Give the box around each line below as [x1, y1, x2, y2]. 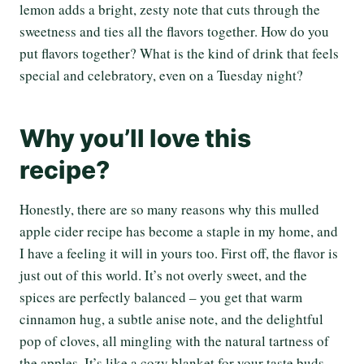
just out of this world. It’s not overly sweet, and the [19, 266, 307, 284]
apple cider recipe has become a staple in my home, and [19, 222, 338, 240]
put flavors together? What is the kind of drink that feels [19, 44, 339, 63]
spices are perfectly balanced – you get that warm [19, 288, 302, 306]
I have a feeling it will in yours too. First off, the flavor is [19, 244, 338, 262]
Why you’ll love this [19, 123, 251, 153]
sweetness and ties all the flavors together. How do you [19, 22, 329, 41]
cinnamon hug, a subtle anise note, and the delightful [19, 310, 323, 328]
